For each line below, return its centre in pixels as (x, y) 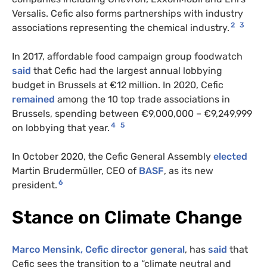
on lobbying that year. (61, 128)
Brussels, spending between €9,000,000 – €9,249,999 (132, 113)
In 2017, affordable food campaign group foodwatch (127, 56)
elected (230, 156)
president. (35, 185)
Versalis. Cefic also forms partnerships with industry (128, 13)
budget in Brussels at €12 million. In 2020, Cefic (118, 85)
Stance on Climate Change (127, 217)
